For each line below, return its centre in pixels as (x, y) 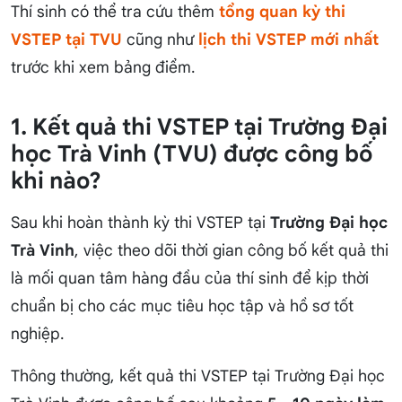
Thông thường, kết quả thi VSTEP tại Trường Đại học (198, 376)
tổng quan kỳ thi (282, 12)
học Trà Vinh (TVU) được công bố (192, 154)
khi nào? (56, 181)
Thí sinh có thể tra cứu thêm (115, 12)
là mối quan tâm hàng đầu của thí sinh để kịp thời (190, 279)
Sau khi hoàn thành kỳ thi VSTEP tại (140, 223)
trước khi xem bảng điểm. (103, 68)
